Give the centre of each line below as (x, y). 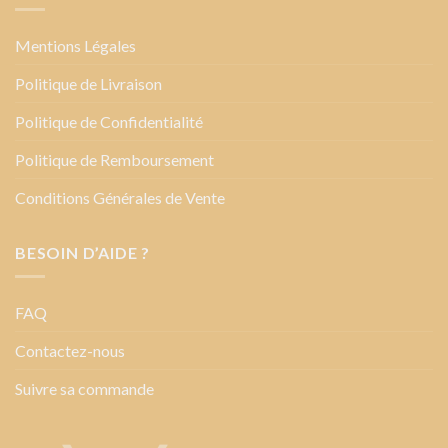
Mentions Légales (75, 45)
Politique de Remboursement (114, 159)
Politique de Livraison (88, 83)
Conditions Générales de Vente (120, 197)
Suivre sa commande (84, 389)
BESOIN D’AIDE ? (82, 252)
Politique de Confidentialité (109, 121)
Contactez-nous (70, 351)
